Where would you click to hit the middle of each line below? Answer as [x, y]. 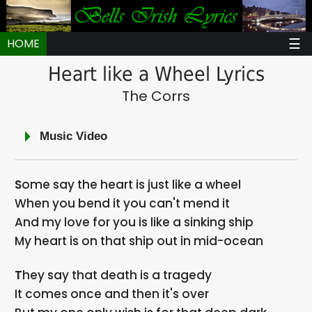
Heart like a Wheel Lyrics [156, 74]
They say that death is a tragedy [117, 275]
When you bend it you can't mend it [123, 203]
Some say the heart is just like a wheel [132, 184]
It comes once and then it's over [112, 294]
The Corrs [156, 96]
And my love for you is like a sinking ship [134, 222]
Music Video [74, 136]
